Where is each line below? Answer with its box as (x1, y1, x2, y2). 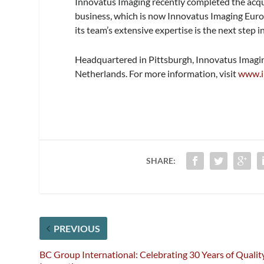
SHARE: (146, 156, 176, 166)
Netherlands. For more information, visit (75, 68, 239, 80)
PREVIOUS (54, 223, 101, 235)
